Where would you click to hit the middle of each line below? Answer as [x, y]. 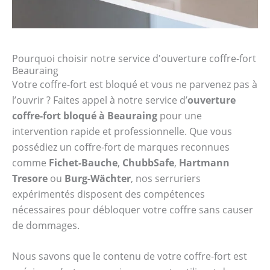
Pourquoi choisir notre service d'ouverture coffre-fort [134, 58]
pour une [180, 115]
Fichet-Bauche [83, 162]
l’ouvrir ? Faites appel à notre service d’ [100, 100]
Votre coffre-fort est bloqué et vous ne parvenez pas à [135, 84]
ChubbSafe [148, 162]
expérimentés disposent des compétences [108, 194]
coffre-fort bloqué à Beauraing [85, 115]
